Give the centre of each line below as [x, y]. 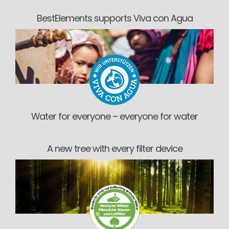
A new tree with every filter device [114, 148]
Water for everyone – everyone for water [114, 116]
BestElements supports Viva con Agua [114, 18]
